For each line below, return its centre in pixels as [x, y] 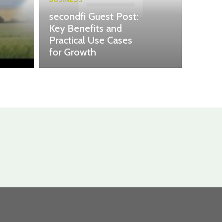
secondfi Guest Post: [94, 16]
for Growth [73, 52]
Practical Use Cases [91, 40]
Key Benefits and [85, 28]
